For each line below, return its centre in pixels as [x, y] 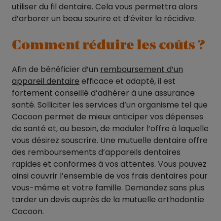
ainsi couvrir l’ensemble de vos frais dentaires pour [110, 176]
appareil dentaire [46, 81]
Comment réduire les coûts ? [109, 46]
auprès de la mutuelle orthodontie [137, 200]
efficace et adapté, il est [128, 81]
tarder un [31, 200]
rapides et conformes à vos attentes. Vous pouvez [109, 164]
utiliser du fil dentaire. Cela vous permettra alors [105, 7]
